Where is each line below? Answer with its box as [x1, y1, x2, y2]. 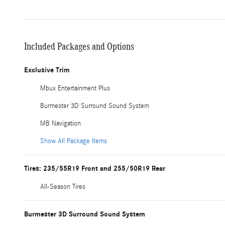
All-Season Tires [40, 182, 85, 191]
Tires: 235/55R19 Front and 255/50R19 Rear [24, 164, 165, 173]
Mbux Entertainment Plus [40, 84, 110, 92]
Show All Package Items [40, 137, 107, 145]
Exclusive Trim [24, 65, 70, 74]
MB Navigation [40, 119, 81, 128]
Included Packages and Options [24, 40, 134, 52]
